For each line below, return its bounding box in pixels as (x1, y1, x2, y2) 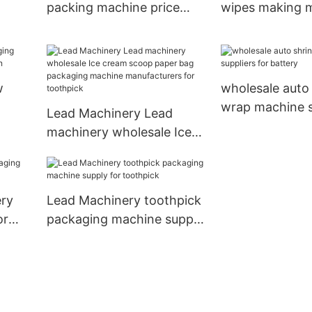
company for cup (46, 19, 148, 34)
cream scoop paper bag (46, 143, 187, 159)
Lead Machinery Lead (46, 106, 173, 121)
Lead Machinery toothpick (46, 193, 201, 208)
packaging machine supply (46, 212, 203, 227)
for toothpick (46, 231, 125, 246)
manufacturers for (46, 181, 154, 196)
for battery (220, 118, 285, 134)
